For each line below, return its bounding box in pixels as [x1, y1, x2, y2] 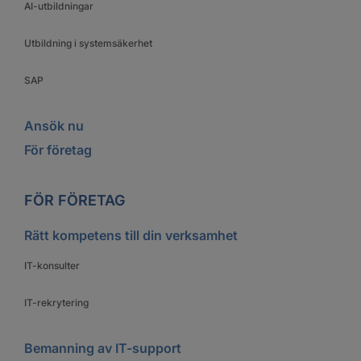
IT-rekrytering [24, 297, 89, 309]
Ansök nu [24, 118, 84, 135]
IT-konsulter [24, 259, 80, 272]
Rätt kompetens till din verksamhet [24, 227, 238, 244]
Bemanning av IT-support [24, 340, 181, 357]
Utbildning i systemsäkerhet [24, 37, 152, 50]
